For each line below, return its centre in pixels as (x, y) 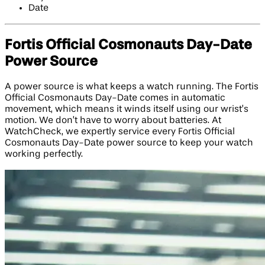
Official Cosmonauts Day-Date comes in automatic (115, 98)
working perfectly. (44, 154)
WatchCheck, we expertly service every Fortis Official (120, 132)
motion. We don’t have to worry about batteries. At (113, 120)
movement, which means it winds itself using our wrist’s (127, 109)
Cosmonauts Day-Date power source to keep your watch (129, 143)
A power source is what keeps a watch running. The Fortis (132, 87)
